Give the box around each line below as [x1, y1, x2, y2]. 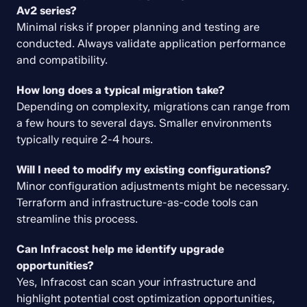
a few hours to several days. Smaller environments [16, 116, 271, 130]
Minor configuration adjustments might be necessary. [16, 180, 289, 193]
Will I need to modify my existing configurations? [16, 163, 271, 176]
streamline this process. [16, 212, 138, 225]
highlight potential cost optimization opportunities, [16, 292, 275, 305]
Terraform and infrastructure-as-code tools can [16, 196, 258, 209]
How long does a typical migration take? [16, 84, 225, 97]
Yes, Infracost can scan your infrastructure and [16, 275, 256, 288]
